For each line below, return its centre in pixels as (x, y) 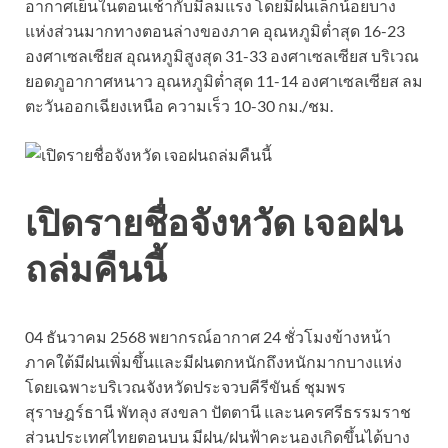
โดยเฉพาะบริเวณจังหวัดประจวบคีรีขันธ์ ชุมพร (185, 386)
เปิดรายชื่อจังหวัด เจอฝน (214, 222)
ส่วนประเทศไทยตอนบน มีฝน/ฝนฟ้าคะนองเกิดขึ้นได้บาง (217, 436)
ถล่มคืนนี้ (96, 268)
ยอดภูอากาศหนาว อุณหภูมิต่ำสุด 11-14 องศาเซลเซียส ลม (224, 80)
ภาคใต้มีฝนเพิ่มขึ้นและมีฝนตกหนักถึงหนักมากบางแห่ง (213, 361)
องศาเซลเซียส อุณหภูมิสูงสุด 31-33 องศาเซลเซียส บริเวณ (222, 55)
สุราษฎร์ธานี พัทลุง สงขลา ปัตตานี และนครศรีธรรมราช (218, 411)
